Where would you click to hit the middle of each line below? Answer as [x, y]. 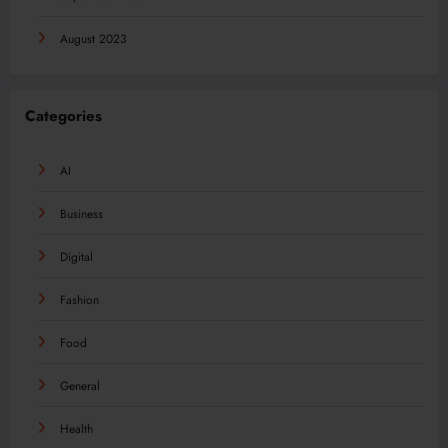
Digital [76, 257]
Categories [63, 115]
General [80, 386]
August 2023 [93, 38]
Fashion [79, 300]
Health [76, 429]
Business [81, 214]
